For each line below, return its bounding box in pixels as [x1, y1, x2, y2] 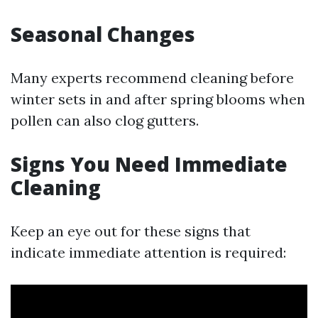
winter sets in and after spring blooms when [11, 90, 305, 108]
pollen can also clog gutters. [11, 111, 199, 129]
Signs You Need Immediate [11, 150, 287, 177]
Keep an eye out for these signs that [11, 222, 251, 240]
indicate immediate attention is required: [11, 243, 286, 261]
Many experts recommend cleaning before [11, 69, 294, 87]
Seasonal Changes [11, 21, 195, 48]
